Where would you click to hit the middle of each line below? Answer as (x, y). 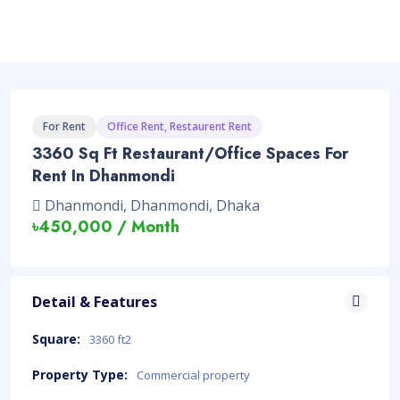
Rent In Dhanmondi (104, 176)
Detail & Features (95, 302)
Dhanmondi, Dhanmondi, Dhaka (150, 205)
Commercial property (193, 375)
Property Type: (80, 375)
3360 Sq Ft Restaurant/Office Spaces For (190, 154)
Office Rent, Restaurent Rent (179, 126)
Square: (56, 339)
